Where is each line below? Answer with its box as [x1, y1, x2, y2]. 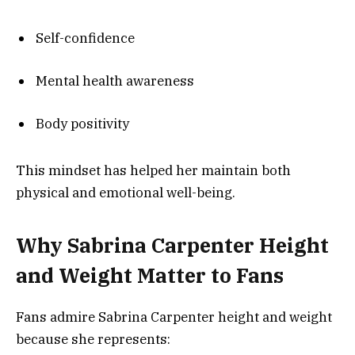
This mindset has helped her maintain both [16, 161, 291, 179]
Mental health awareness [36, 72, 194, 90]
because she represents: [16, 330, 170, 349]
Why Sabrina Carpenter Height [16, 232, 329, 259]
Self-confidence [36, 29, 135, 47]
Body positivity [36, 115, 129, 133]
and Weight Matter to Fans [16, 262, 284, 289]
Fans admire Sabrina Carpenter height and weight [16, 308, 332, 326]
